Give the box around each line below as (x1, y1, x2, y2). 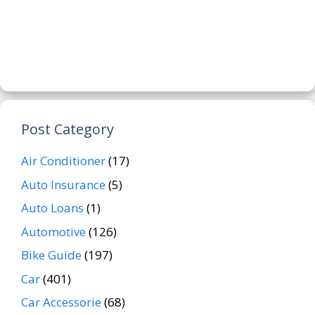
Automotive (21, 223, 86, 240)
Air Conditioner (21, 153, 105, 169)
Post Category (21, 120, 114, 139)
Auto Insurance (21, 176, 105, 193)
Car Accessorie (21, 294, 101, 311)
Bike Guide (21, 247, 82, 264)
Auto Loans (21, 200, 84, 217)
